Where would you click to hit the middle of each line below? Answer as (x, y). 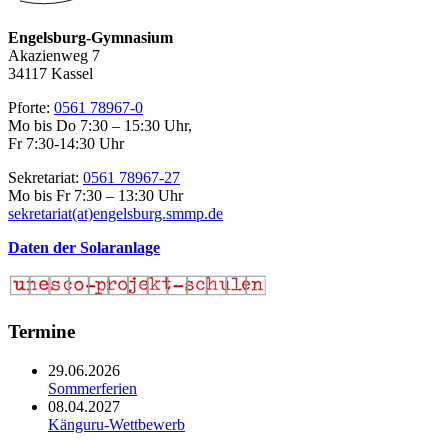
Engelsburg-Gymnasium (90, 38)
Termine (41, 332)
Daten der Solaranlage (84, 248)
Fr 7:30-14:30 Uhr (66, 144)
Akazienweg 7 (54, 56)
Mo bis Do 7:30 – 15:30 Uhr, (100, 126)
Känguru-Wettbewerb (116, 424)
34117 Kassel (50, 74)
